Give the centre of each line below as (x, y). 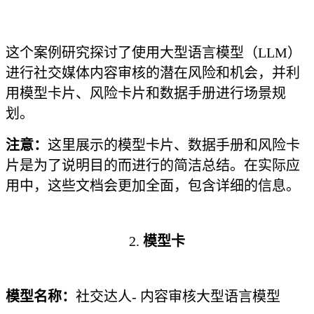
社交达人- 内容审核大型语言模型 (178, 296)
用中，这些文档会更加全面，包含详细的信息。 (153, 186)
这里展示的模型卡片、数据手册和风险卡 (174, 145)
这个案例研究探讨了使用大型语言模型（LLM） (153, 53)
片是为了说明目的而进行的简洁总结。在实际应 (153, 165)
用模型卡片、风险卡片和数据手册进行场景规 (146, 93)
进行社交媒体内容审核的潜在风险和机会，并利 (153, 73)
